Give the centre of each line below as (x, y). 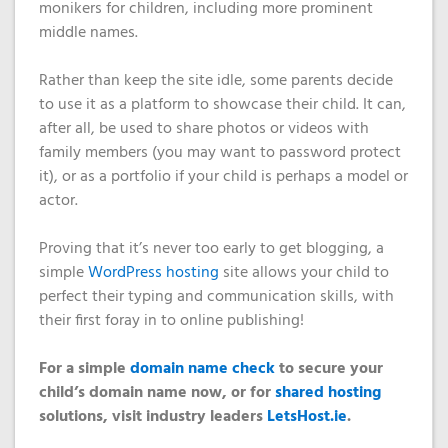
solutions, (75, 417)
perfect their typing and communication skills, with (216, 297)
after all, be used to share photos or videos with (204, 129)
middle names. (88, 33)
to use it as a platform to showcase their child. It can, (222, 105)
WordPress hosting (153, 273)
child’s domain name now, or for (157, 393)
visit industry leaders (189, 417)
